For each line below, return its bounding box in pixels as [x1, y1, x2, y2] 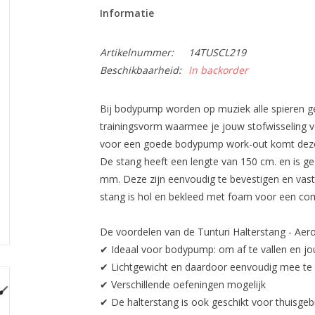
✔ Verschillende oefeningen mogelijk [99, 278, 266, 291]
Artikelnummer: [99, 46, 174, 59]
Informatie [99, 6, 154, 20]
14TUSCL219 [188, 46, 246, 59]
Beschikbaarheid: [99, 63, 181, 77]
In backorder [188, 63, 248, 77]
